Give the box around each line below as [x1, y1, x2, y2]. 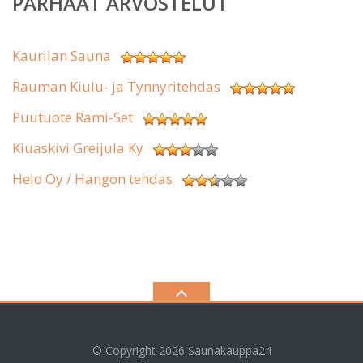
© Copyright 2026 [92, 343, 188, 359]
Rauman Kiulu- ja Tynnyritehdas [12, 77, 220, 96]
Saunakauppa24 [187, 343, 271, 359]
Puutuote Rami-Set [12, 108, 133, 127]
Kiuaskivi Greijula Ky [12, 139, 143, 158]
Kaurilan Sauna [12, 46, 111, 66]
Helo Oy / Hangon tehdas [12, 169, 173, 189]
